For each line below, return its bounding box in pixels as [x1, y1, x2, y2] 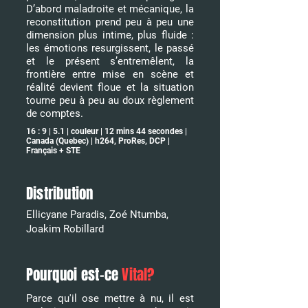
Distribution [26, 183, 93, 204]
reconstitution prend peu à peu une [26, 16, 194, 28]
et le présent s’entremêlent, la [26, 55, 194, 67]
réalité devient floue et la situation [26, 81, 194, 93]
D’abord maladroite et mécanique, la [26, 3, 194, 15]
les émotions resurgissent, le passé [26, 42, 194, 54]
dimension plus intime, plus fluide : [26, 29, 194, 41]
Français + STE [26, 146, 80, 155]
